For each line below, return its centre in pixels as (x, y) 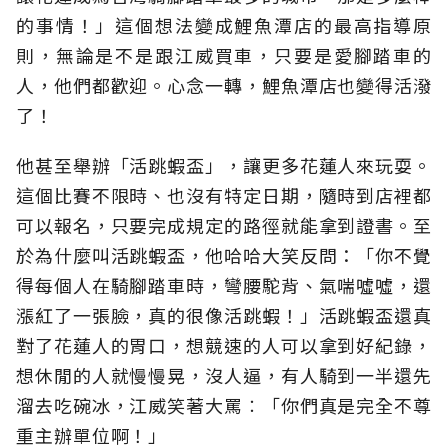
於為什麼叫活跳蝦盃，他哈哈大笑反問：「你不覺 (224, 255)
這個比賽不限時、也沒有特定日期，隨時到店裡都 (224, 195)
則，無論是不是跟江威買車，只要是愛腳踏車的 (224, 55)
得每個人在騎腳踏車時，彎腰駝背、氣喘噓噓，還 (224, 285)
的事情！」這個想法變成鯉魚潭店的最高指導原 (224, 25)
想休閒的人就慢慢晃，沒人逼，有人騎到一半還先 (224, 375)
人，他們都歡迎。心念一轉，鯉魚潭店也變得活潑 (224, 85)
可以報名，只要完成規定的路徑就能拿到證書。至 (224, 225)
